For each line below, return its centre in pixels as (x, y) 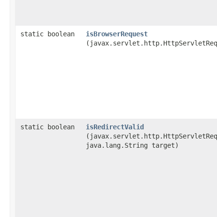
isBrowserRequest (117, 34)
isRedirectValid (115, 127)
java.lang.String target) (132, 145)
